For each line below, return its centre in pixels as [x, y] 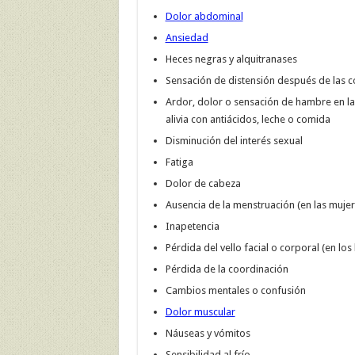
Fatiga [179, 162]
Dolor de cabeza [203, 184]
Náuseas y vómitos [208, 334]
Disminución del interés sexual [234, 141]
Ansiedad [187, 38]
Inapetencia [192, 227]
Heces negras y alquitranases [231, 59]
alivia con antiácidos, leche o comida [248, 120]
